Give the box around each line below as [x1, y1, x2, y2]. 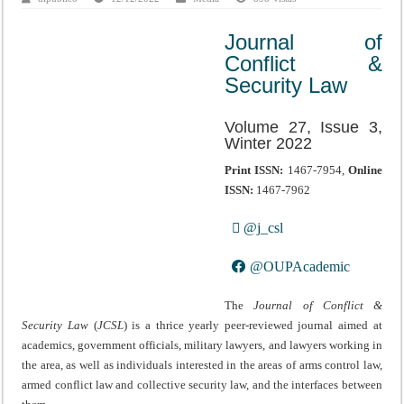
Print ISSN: [225, 162, 284, 177]
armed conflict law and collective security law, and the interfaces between [22, 377, 382, 391]
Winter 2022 [225, 133, 313, 152]
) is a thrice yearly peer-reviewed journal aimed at [123, 317, 382, 332]
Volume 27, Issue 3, [225, 117, 382, 136]
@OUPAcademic [246, 258, 351, 274]
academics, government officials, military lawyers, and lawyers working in [22, 337, 382, 352]
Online [347, 162, 382, 177]
